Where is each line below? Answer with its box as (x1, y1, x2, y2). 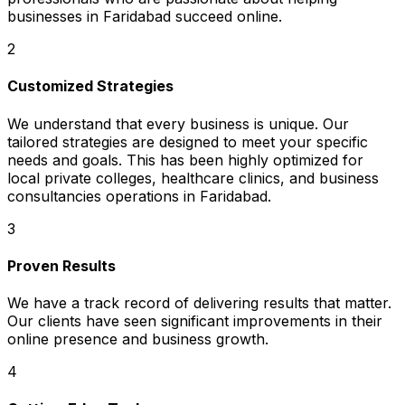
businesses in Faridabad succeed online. (7, 7, 282, 26)
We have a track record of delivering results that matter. (7, 294, 391, 313)
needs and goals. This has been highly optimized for (7, 150, 363, 169)
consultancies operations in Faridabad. (7, 186, 271, 205)
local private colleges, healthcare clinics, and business (7, 168, 379, 187)
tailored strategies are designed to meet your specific (7, 132, 368, 151)
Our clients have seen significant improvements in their (7, 312, 382, 331)
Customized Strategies (7, 77, 174, 96)
